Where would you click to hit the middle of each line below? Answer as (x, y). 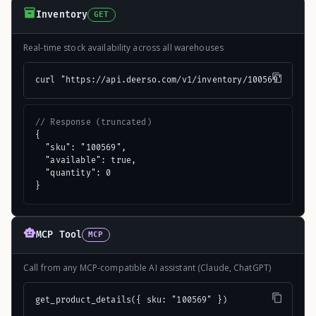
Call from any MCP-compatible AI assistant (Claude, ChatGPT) (147, 267)
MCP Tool (59, 235)
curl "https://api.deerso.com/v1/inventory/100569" (159, 80)
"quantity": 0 (73, 173)
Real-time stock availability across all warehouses (123, 47)
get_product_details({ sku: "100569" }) (132, 300)
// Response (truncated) (93, 122)
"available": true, (86, 160)
